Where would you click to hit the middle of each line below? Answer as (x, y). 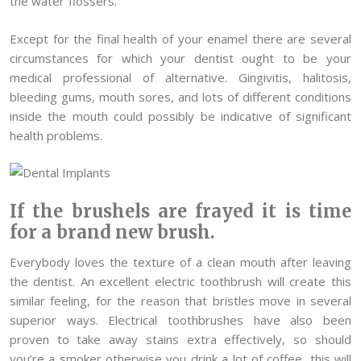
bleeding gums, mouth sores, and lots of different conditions (180, 96)
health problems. (56, 135)
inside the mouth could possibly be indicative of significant (180, 116)
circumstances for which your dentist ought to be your (180, 58)
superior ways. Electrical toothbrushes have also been (180, 320)
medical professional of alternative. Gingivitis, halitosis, (180, 77)
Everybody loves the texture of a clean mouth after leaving (180, 261)
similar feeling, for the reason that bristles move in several (180, 300)
